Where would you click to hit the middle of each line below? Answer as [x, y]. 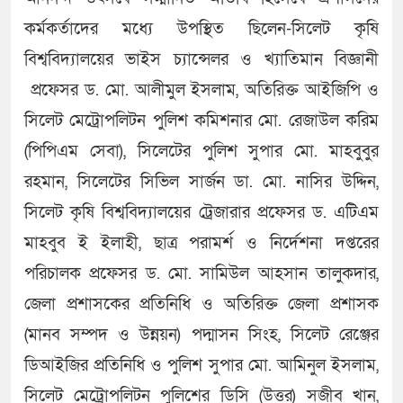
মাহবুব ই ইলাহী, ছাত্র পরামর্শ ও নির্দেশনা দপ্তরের [201, 244]
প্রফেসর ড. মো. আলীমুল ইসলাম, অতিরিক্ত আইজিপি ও [201, 91]
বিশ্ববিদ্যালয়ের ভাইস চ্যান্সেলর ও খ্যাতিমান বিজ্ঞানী [201, 60]
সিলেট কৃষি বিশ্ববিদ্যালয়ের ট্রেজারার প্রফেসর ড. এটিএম [201, 213]
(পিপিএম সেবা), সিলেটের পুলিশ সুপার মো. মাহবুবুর [201, 152]
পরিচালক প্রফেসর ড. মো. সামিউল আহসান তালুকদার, [201, 274]
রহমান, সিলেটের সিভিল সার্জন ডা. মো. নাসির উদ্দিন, [201, 183]
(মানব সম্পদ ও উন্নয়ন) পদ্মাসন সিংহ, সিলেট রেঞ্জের [201, 336]
